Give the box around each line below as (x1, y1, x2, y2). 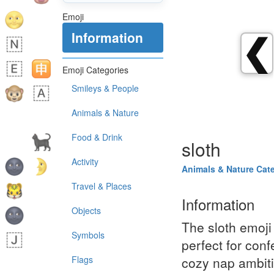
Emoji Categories (62, 64, 128, 76)
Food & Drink (72, 131, 122, 143)
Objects (72, 204, 101, 217)
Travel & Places (72, 180, 131, 192)
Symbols (72, 229, 105, 241)
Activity (72, 155, 98, 168)
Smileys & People (72, 82, 139, 94)
